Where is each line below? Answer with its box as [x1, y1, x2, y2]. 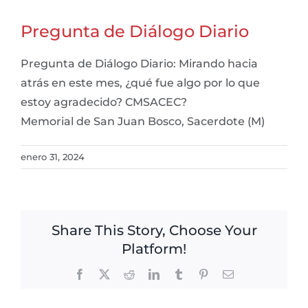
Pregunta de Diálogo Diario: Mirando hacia [21, 56, 258, 70]
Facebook [85, 267, 127, 279]
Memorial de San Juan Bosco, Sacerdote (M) [21, 114, 265, 128]
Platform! [122, 240, 186, 257]
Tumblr [184, 267, 215, 279]
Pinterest [208, 267, 245, 279]
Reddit [134, 267, 163, 279]
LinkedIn [159, 267, 199, 279]
